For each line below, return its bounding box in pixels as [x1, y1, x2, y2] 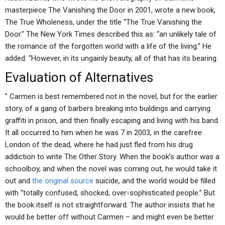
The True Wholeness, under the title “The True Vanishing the [5, 18, 202, 27]
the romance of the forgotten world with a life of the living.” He [5, 42, 211, 51]
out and [5, 176, 32, 185]
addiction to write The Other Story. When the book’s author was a [5, 152, 219, 161]
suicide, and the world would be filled [93, 176, 215, 185]
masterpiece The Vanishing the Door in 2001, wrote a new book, [5, 6, 215, 15]
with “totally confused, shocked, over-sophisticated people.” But [5, 188, 215, 197]
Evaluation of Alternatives [5, 70, 153, 85]
